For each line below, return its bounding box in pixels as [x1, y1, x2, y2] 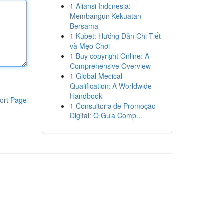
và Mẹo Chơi [69, 41, 110, 51]
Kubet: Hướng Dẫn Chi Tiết [75, 31, 161, 41]
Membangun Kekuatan [69, 11, 141, 21]
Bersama [69, 21, 98, 31]
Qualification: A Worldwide [69, 81, 152, 91]
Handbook [69, 91, 102, 101]
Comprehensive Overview [69, 61, 151, 71]
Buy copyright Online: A [75, 51, 149, 61]
